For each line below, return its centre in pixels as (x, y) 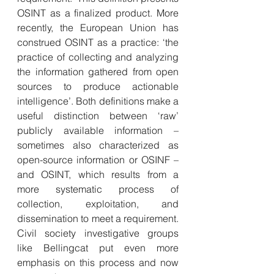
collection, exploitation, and (98, 204)
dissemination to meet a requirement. (98, 218)
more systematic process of (98, 189)
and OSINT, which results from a (98, 174)
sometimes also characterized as (98, 145)
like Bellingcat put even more (98, 248)
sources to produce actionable (98, 86)
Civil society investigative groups (98, 233)
